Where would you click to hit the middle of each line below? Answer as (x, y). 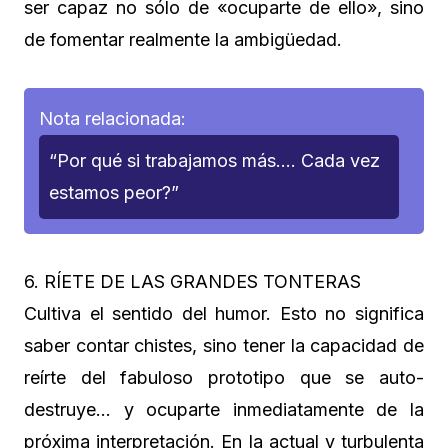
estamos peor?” (114, 192)
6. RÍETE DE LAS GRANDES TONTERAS (192, 281)
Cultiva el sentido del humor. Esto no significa (224, 313)
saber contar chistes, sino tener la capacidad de (224, 345)
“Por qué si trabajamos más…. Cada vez (214, 160)
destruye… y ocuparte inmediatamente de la (224, 409)
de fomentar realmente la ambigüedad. (183, 39)
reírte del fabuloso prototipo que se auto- (224, 377)
